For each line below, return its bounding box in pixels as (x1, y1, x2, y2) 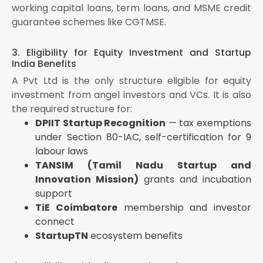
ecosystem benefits (88, 229, 183, 243)
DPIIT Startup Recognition (35, 116, 166, 130)
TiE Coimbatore (35, 201, 117, 215)
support (35, 187, 72, 201)
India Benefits (12, 57, 76, 71)
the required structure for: (12, 102, 132, 116)
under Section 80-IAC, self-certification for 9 (35, 130, 251, 144)
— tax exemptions (166, 116, 252, 130)
